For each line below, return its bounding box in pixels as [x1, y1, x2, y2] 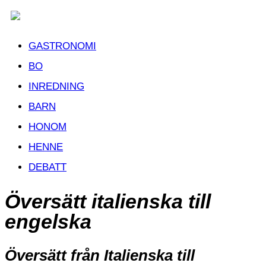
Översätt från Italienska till [5, 246, 195, 264]
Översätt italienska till [5, 189, 211, 213]
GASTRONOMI [28, 40, 96, 52]
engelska [5, 210, 91, 233]
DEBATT [28, 161, 66, 173]
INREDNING [28, 81, 84, 92]
